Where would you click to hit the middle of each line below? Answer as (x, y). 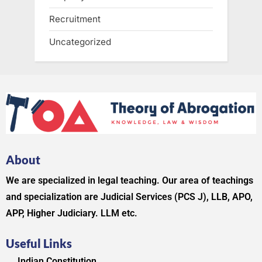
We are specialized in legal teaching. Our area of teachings (130, 181)
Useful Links (39, 244)
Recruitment (75, 19)
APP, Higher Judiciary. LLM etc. (72, 213)
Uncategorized (80, 42)
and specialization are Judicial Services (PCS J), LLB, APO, (129, 197)
